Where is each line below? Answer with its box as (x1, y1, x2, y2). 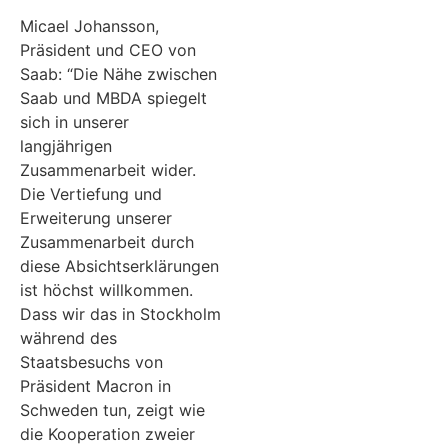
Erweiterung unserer (20, 207, 172, 228)
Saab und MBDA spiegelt (20, 87, 207, 108)
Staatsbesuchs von (20, 351, 163, 372)
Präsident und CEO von (20, 39, 196, 60)
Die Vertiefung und (20, 183, 162, 204)
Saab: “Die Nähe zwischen (20, 63, 217, 84)
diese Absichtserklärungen (20, 255, 219, 276)
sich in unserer (20, 111, 129, 132)
